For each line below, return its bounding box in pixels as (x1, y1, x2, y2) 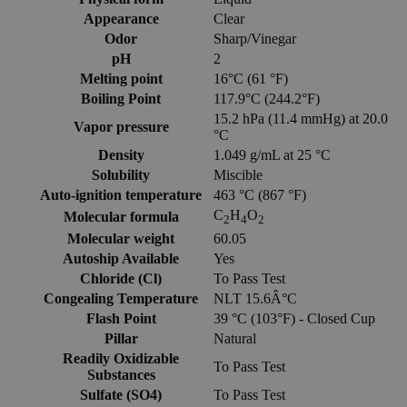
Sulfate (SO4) (80, 386, 162, 402)
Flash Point (85, 310, 156, 326)
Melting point (79, 70, 163, 86)
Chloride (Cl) (80, 270, 162, 286)
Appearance (83, 10, 159, 26)
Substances (86, 366, 155, 382)
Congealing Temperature (44, 290, 198, 306)
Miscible (213, 166, 263, 183)
